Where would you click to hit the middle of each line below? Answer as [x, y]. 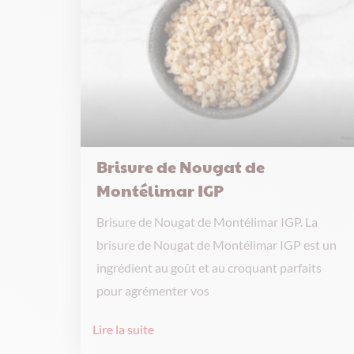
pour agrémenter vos [153, 290]
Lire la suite [124, 329]
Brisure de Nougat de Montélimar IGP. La [207, 222]
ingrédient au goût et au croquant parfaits [209, 267]
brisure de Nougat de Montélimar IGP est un [217, 245]
